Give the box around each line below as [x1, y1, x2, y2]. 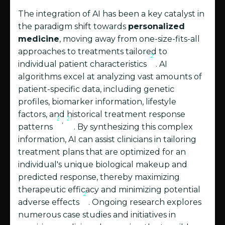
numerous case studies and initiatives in [18, 210, 176, 220]
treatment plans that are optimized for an [18, 147, 186, 157]
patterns [18, 122, 55, 132]
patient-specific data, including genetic [18, 84, 174, 94]
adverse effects [18, 197, 81, 207]
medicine [18, 34, 59, 44]
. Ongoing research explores [88, 197, 201, 207]
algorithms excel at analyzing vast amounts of [18, 72, 202, 82]
